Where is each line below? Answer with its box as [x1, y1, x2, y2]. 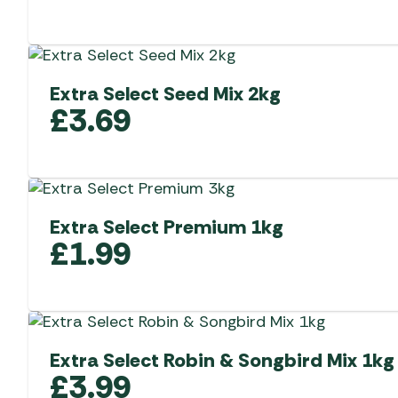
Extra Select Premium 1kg [50, 213, 283, 240]
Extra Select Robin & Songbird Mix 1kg [50, 346, 394, 373]
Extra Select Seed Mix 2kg [50, 80, 281, 107]
